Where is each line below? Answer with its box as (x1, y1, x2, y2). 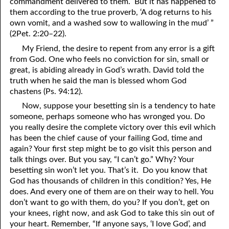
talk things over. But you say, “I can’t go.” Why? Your (10, 155, 195, 164)
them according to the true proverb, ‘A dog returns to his (10, 8, 212, 16)
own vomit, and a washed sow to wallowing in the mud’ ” (10, 18, 214, 27)
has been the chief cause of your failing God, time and (10, 134, 203, 143)
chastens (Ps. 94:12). (10, 87, 83, 96)
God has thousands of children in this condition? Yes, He (10, 177, 212, 186)
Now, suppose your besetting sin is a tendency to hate (21, 102, 215, 110)
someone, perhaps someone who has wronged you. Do (10, 112, 205, 121)
